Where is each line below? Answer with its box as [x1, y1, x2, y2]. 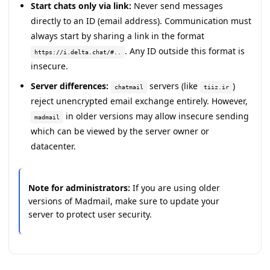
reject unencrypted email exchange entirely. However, [31, 95, 248, 107]
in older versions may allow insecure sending [63, 110, 249, 122]
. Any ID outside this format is [125, 45, 245, 57]
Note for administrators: [28, 182, 130, 193]
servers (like [147, 80, 200, 92]
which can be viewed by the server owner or [31, 125, 209, 137]
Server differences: [31, 80, 108, 92]
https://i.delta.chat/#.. [34, 49, 121, 55]
